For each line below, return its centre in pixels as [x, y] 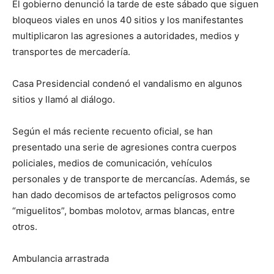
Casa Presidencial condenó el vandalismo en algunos [127, 83]
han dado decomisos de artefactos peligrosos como [124, 195]
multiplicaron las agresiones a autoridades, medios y [126, 36]
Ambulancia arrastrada [61, 258]
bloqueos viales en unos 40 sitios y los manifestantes [128, 20]
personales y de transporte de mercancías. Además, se [131, 179]
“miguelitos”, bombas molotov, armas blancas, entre [124, 211]
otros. [25, 227]
